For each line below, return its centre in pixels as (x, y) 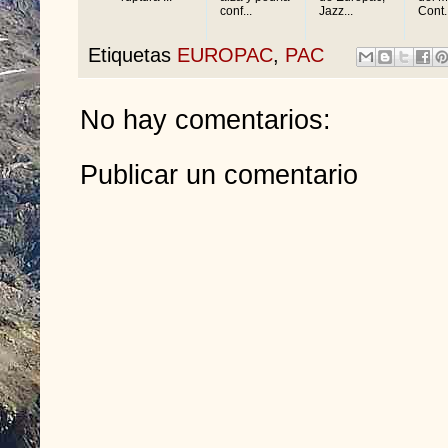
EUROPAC (225, 54)
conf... (236, 10)
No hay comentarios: (205, 120)
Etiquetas (132, 54)
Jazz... (336, 10)
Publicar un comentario (219, 174)
